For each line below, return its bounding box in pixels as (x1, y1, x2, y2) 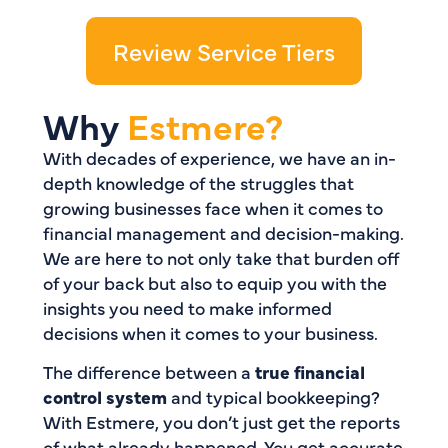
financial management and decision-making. (42, 219, 404, 245)
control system (42, 383, 167, 409)
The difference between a (42, 358, 255, 384)
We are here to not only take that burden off (42, 244, 399, 270)
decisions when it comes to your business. (42, 319, 378, 345)
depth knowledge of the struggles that (42, 169, 354, 195)
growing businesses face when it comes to (42, 194, 383, 220)
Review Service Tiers (113, 34, 335, 68)
